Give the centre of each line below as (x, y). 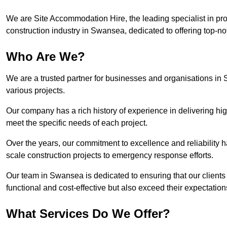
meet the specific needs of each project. (77, 123)
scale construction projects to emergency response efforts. (110, 156)
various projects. (35, 91)
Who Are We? (46, 57)
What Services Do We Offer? (88, 214)
